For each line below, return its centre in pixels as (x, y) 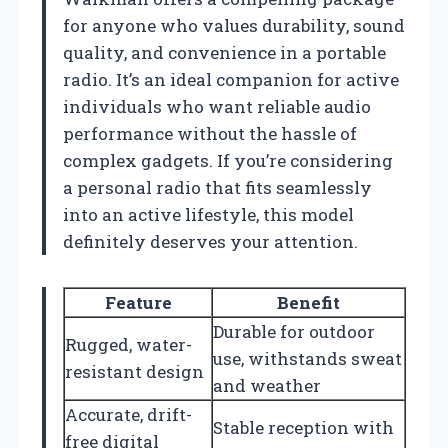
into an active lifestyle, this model (208, 215)
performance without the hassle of (210, 134)
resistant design (134, 372)
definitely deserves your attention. (210, 242)
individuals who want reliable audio (217, 107)
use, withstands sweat (307, 359)
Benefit (308, 303)
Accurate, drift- (128, 415)
